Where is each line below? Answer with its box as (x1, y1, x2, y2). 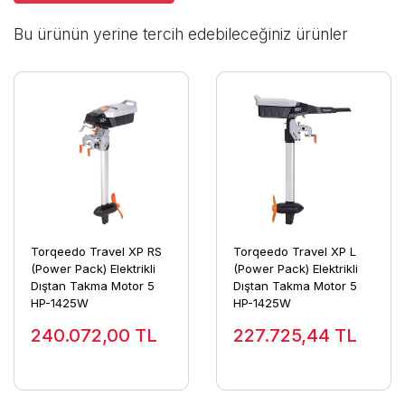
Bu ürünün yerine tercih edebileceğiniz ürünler (14, 24, 348, 43)
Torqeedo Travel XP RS (30, 244, 162, 259)
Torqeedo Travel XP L (232, 244, 356, 259)
